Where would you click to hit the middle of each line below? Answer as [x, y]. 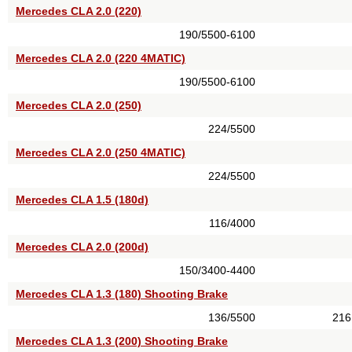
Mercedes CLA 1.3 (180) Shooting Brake [122, 294]
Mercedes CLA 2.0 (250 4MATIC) [101, 152]
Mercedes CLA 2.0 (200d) [82, 247]
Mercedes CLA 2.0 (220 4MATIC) [101, 58]
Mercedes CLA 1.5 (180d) [82, 200]
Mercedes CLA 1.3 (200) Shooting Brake [122, 341]
